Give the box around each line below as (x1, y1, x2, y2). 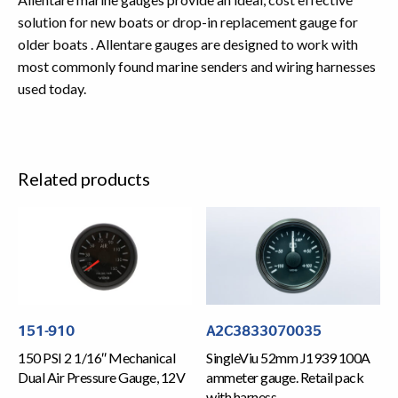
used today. (18, 80, 86, 98)
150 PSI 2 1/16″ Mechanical (18, 349, 175, 367)
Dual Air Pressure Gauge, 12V (18, 369, 185, 386)
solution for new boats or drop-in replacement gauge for (18, 13, 358, 31)
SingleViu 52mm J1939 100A (206, 349, 370, 367)
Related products (18, 168, 149, 190)
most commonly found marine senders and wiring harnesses (18, 58, 376, 76)
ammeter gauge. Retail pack (206, 369, 364, 386)
